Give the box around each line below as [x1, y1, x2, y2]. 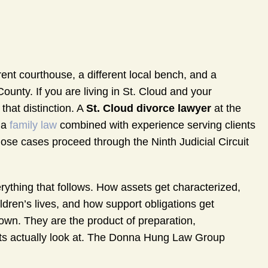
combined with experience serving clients [57, 119, 255, 132]
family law [10, 119, 57, 132]
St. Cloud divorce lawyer [86, 102, 211, 115]
